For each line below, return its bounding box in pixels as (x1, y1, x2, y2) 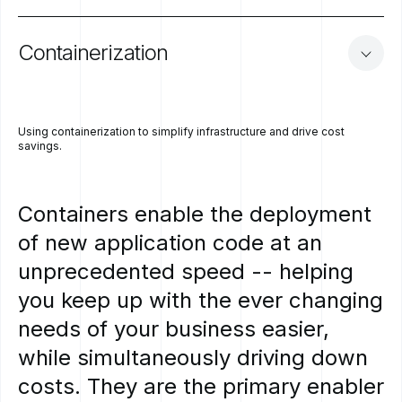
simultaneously (77, 345, 231, 371)
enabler (307, 373, 384, 400)
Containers (18, 201, 128, 228)
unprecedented (18, 258, 175, 285)
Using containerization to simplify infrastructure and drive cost (18, 125, 345, 139)
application (94, 230, 206, 257)
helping (279, 258, 354, 285)
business (165, 316, 256, 343)
